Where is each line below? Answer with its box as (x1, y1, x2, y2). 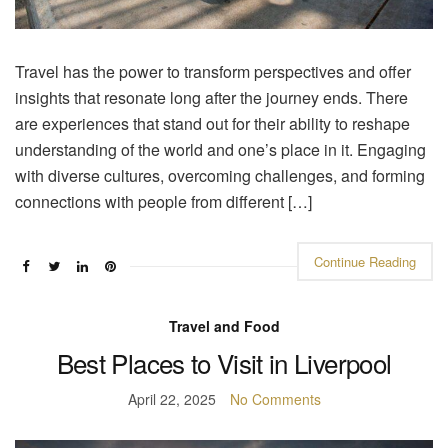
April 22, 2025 (127, 388, 216, 409)
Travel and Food (168, 315, 280, 336)
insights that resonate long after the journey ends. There (15, 85, 408, 109)
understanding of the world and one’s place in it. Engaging (15, 137, 426, 161)
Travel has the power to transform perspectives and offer (15, 59, 411, 83)
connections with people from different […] (15, 189, 312, 213)
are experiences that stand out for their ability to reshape (15, 111, 410, 135)
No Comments (229, 388, 321, 409)
